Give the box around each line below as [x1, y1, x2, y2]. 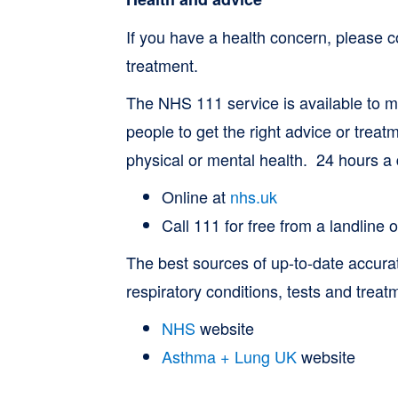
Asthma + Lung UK [161, 345, 297, 368]
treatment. [125, 53, 198, 76]
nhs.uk [229, 185, 277, 208]
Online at [161, 185, 230, 208]
